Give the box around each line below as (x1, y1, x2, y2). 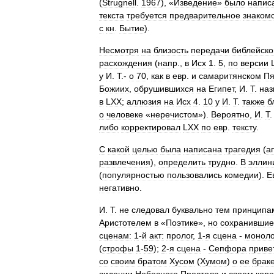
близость (154, 45, 188, 55)
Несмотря (99, 45, 139, 55)
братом (138, 256, 167, 266)
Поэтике (166, 218, 198, 228)
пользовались (167, 170, 222, 180)
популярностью (102, 170, 165, 180)
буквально (172, 205, 213, 215)
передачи (191, 45, 229, 55)
